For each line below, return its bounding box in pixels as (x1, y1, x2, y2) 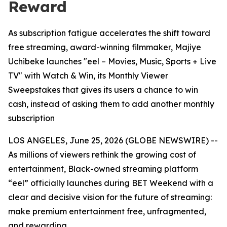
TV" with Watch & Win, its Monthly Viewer (8, 70, 168, 81)
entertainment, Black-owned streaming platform (8, 164, 198, 174)
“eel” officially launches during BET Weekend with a (8, 178, 213, 188)
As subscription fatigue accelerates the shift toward (8, 28, 210, 38)
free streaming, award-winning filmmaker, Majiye (8, 42, 201, 52)
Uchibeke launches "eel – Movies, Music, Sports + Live (8, 56, 216, 66)
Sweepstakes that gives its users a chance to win (8, 85, 198, 95)
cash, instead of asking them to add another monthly (8, 99, 214, 109)
